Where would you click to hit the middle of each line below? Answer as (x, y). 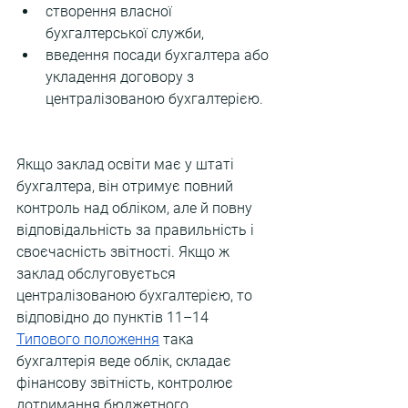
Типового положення (88, 339)
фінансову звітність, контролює (127, 383)
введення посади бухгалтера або (159, 55)
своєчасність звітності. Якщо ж (125, 252)
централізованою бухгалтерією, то (136, 296)
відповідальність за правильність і (137, 230)
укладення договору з (122, 77)
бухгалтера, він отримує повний (127, 186)
